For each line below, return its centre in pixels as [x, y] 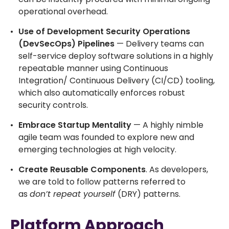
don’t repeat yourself [72, 194]
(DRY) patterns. [149, 194]
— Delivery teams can [160, 44]
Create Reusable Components [82, 169]
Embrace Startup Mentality [75, 125]
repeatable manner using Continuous [93, 68]
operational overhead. [63, 12]
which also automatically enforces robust [102, 93]
